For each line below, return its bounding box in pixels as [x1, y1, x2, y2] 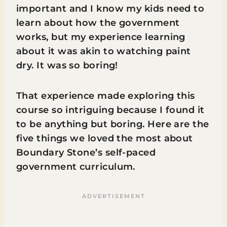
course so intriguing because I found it [16, 104, 205, 116]
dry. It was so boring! [16, 60, 118, 71]
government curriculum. [16, 161, 135, 172]
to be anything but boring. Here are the [16, 119, 209, 130]
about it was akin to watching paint [16, 46, 191, 57]
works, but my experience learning [16, 31, 185, 43]
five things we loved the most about [16, 133, 193, 144]
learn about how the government [16, 17, 180, 28]
